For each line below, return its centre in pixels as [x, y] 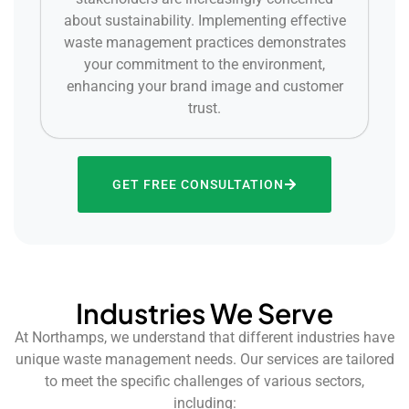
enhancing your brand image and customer [204, 86]
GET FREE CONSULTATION [198, 184]
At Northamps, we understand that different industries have [204, 337]
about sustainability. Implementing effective [204, 20]
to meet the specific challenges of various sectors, [204, 381]
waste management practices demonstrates [204, 42]
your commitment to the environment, [204, 64]
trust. [204, 108]
